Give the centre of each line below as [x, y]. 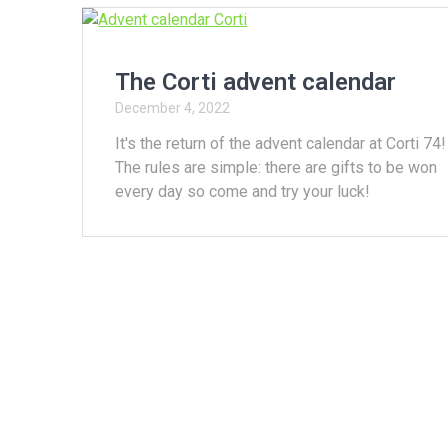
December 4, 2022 [173, 108]
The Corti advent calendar [256, 82]
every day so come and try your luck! [243, 192]
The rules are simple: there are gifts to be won [276, 168]
